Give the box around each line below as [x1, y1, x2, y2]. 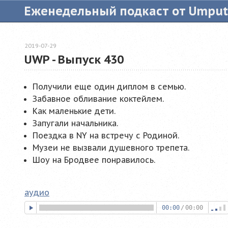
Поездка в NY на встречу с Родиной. [33, 130, 179, 141]
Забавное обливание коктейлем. [33, 94, 164, 104]
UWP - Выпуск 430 [24, 52, 124, 67]
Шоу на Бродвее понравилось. [33, 155, 155, 165]
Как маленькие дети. [33, 106, 116, 117]
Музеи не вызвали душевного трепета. [33, 142, 189, 153]
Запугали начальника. [33, 118, 118, 129]
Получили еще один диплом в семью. [33, 81, 186, 92]
